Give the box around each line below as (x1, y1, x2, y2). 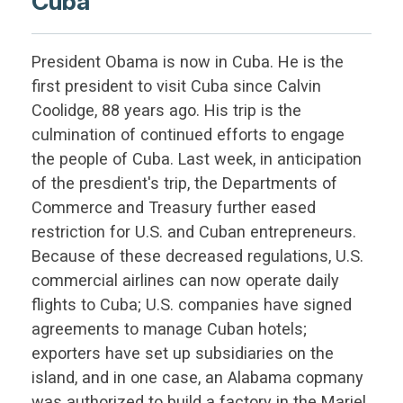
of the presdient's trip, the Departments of (31, 174, 337, 193)
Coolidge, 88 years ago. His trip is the (31, 101, 301, 121)
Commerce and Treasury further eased (31, 198, 316, 218)
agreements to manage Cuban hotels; (31, 319, 307, 339)
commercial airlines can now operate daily (31, 271, 339, 291)
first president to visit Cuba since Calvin (31, 76, 321, 96)
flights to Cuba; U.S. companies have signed (31, 295, 352, 315)
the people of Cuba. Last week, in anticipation (31, 149, 362, 169)
